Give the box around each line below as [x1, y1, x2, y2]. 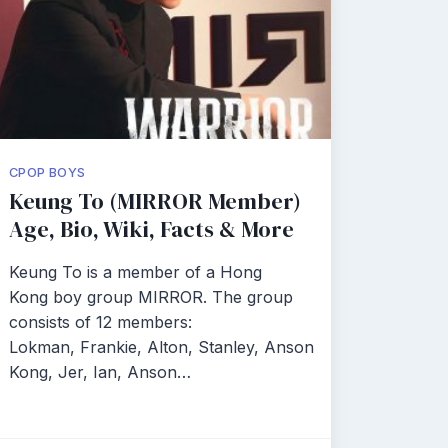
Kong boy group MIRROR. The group [9, 287, 293, 307]
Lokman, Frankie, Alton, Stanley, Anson [9, 337, 314, 357]
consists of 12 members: [9, 312, 192, 332]
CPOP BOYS [9, 165, 86, 180]
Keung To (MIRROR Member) [9, 186, 301, 217]
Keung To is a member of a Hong [9, 262, 262, 282]
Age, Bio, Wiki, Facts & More [9, 214, 294, 245]
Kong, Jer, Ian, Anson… [9, 362, 191, 382]
